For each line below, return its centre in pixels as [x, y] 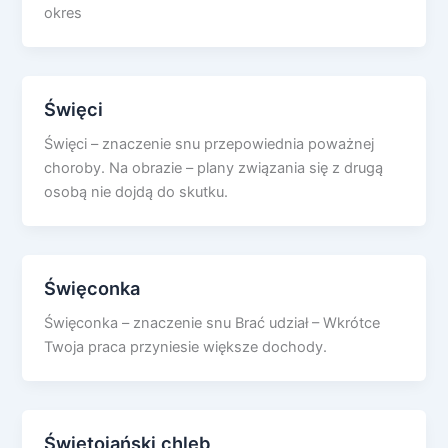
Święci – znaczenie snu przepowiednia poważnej [209, 144]
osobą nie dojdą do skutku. [136, 192]
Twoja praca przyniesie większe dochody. [186, 346]
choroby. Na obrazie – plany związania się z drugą [214, 168]
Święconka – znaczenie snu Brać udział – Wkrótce [212, 322]
